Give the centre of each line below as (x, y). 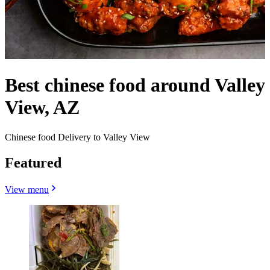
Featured (33, 162)
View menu (27, 189)
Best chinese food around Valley (135, 85)
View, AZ (42, 108)
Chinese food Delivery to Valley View (77, 137)
